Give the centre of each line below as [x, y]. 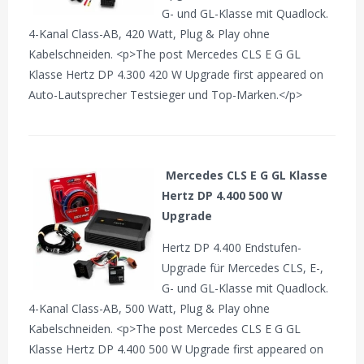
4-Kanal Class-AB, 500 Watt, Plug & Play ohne [149, 308]
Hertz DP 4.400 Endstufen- [232, 247]
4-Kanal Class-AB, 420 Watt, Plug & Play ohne [149, 33]
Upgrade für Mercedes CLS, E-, [243, 267]
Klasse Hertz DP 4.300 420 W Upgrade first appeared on [176, 74]
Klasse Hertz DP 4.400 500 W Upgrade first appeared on [176, 349]
